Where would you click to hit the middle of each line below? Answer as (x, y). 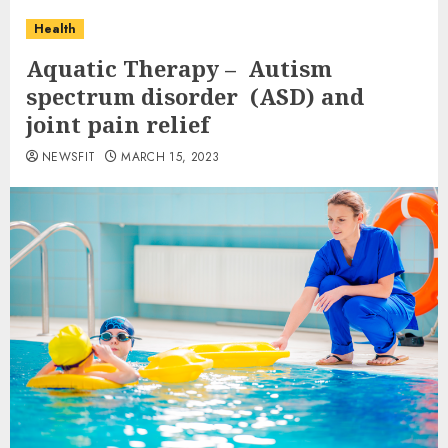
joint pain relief (118, 123)
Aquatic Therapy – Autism (179, 67)
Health (55, 28)
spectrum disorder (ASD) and (195, 95)
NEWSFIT (69, 156)
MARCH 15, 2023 (170, 156)
